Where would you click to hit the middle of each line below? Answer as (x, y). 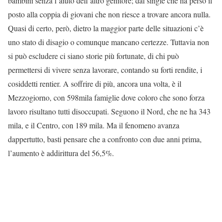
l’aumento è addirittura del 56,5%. (61, 153)
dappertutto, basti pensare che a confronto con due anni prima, (105, 139)
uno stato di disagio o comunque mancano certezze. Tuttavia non (109, 42)
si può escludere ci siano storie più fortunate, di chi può (93, 55)
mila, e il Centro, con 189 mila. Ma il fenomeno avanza (94, 125)
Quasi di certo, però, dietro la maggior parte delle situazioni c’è (106, 28)
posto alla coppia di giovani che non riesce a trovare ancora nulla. (109, 14)
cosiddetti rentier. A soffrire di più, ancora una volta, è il (95, 83)
